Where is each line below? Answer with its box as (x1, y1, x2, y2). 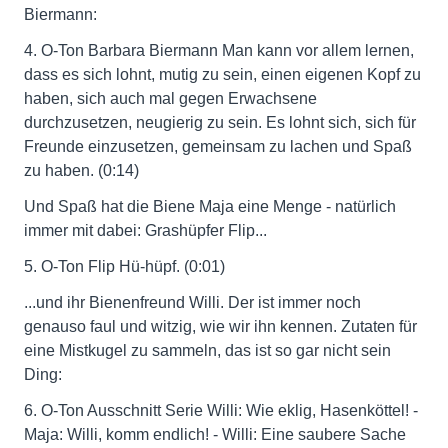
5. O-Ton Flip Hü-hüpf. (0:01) (24, 258, 225, 275)
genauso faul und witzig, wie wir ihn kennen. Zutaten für (24, 318, 417, 335)
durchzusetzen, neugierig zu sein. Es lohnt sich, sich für (24, 114, 416, 131)
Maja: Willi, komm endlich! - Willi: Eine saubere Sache (24, 426, 406, 443)
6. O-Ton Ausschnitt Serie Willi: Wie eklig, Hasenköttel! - (24, 402, 418, 419)
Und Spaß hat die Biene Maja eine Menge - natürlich (24, 198, 396, 215)
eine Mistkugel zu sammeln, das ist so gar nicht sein (24, 342, 391, 359)
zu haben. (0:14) (24, 162, 139, 179)
